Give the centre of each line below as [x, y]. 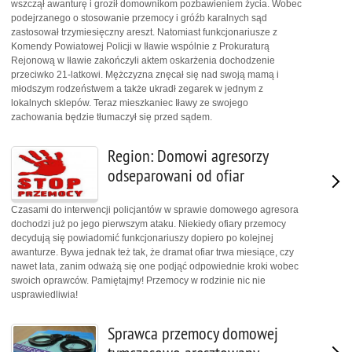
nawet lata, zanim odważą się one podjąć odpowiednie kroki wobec [155, 266]
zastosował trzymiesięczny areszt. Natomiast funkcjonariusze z [144, 33]
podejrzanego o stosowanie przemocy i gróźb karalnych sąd [139, 18]
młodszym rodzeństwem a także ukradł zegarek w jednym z [137, 89]
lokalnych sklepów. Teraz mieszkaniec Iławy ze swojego [130, 103]
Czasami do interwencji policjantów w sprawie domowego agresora [155, 209]
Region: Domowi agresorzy [188, 156]
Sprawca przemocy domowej [193, 333]
